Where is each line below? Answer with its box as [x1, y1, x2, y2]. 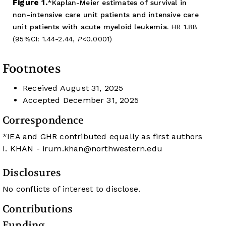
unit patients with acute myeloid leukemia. [13, 23, 169, 31]
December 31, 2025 [60, 95, 139, 105]
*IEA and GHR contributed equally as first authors [3, 132, 203, 142]
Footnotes [3, 61, 61, 77]
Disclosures [3, 166, 62, 180]
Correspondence [3, 114, 84, 127]
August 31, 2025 [58, 83, 124, 93]
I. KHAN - [3, 144, 42, 154]
